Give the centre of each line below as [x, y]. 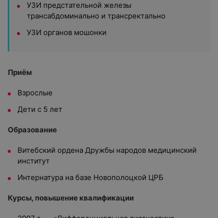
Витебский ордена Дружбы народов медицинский [107, 150]
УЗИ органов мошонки [67, 32]
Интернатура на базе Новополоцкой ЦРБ [91, 177]
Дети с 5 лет [40, 109]
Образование [32, 130]
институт [34, 161]
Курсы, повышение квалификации [71, 198]
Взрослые [35, 93]
